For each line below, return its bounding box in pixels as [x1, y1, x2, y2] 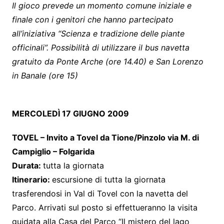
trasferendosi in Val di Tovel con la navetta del [11, 188, 188, 198]
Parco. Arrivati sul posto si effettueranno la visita [11, 202, 197, 212]
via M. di [167, 132, 199, 142]
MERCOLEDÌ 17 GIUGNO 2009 [11, 108, 129, 118]
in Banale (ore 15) [11, 70, 78, 80]
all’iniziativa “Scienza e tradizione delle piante [11, 28, 184, 38]
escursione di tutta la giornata [51, 174, 165, 184]
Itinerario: [11, 174, 52, 184]
